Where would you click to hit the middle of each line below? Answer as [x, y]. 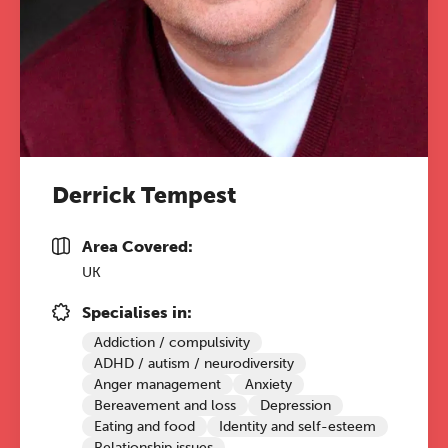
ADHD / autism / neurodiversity [194, 363]
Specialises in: [137, 312]
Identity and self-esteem [297, 426]
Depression [295, 405]
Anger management [157, 384]
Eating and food [144, 426]
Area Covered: [137, 246]
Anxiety [268, 384]
